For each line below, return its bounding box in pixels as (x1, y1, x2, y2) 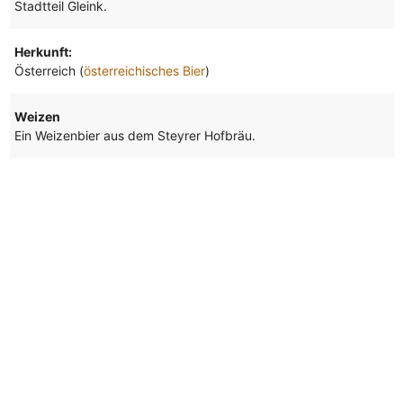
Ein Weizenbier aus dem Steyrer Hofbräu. (13, 128, 255, 144)
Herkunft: (13, 44, 72, 60)
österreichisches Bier (83, 63, 205, 79)
